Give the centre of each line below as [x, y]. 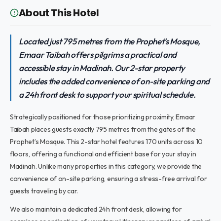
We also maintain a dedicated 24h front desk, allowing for [96, 209]
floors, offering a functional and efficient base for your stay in [103, 154]
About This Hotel [59, 13]
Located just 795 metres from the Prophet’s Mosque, [109, 41]
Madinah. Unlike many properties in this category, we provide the [106, 166]
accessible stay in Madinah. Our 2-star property [102, 68]
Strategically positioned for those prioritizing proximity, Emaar [102, 117]
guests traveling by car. [44, 191]
